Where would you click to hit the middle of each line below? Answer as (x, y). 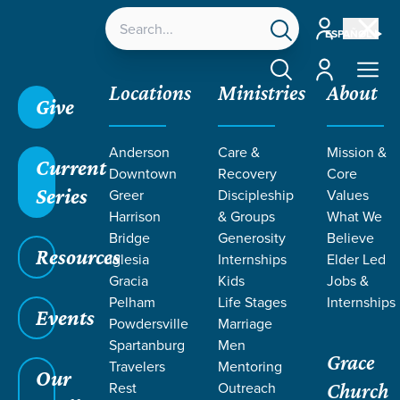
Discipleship (256, 195)
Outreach (247, 387)
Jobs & (348, 280)
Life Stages (252, 302)
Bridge (129, 237)
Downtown (143, 173)
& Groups (246, 216)
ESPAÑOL (348, 33)
